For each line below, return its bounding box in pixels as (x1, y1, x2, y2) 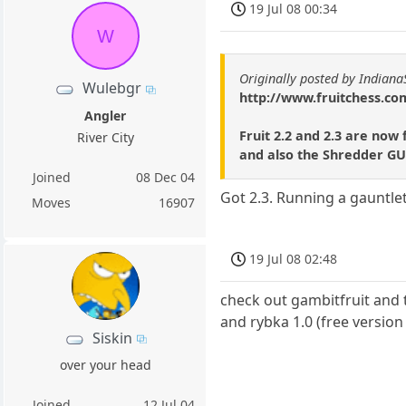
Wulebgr (82, 78, 142, 99)
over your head (59, 356, 151, 374)
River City (76, 128, 134, 146)
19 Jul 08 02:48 (249, 249, 338, 267)
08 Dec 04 (136, 168, 196, 186)
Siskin (92, 328, 132, 348)
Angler (84, 106, 127, 124)
